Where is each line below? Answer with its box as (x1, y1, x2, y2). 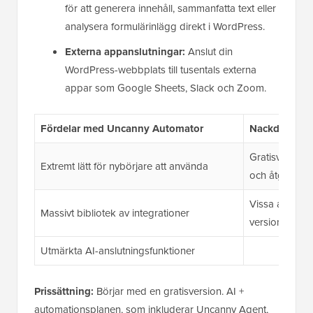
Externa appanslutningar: (65, 44, 185, 60)
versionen (249, 214, 293, 231)
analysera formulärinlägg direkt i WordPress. (65, 19, 265, 35)
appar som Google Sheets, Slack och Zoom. (65, 80, 266, 96)
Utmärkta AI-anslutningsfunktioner (40, 243, 195, 259)
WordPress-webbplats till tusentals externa (65, 62, 256, 78)
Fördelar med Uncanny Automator (40, 121, 203, 137)
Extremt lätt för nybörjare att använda (40, 159, 208, 175)
